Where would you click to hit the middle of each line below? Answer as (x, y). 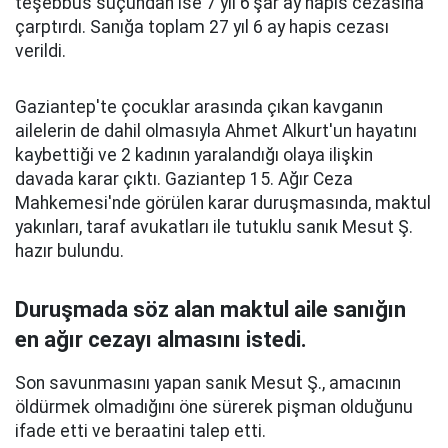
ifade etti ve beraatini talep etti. (140, 431)
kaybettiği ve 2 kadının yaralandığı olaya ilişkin (194, 155)
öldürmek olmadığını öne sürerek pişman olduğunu (214, 407)
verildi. (40, 51)
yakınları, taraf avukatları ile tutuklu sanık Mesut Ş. (214, 227)
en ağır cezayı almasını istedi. (161, 339)
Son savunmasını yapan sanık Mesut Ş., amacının (208, 383)
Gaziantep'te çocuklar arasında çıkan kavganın (199, 107)
